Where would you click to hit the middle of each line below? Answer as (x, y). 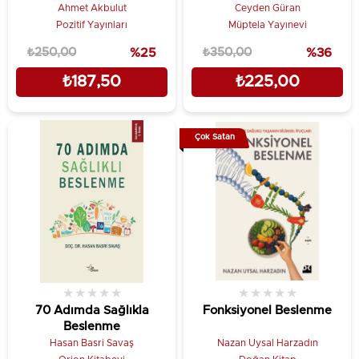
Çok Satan (214, 137)
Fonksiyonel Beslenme (267, 311)
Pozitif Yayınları (92, 24)
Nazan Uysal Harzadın (267, 343)
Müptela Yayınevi (267, 24)
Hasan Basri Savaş (92, 343)
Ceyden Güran (267, 8)
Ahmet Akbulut (92, 8)
